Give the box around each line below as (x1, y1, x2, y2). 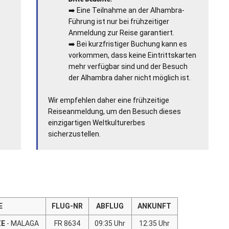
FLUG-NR (51, 201, 83, 210)
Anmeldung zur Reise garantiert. (68, 28, 174, 37)
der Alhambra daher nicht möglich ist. (68, 73, 191, 82)
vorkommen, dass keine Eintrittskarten (68, 51, 196, 59)
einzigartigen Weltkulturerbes (48, 118, 145, 127)
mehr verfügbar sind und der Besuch (68, 62, 188, 71)
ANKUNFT (138, 201, 172, 210)
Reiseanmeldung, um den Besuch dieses (48, 107, 181, 116)
